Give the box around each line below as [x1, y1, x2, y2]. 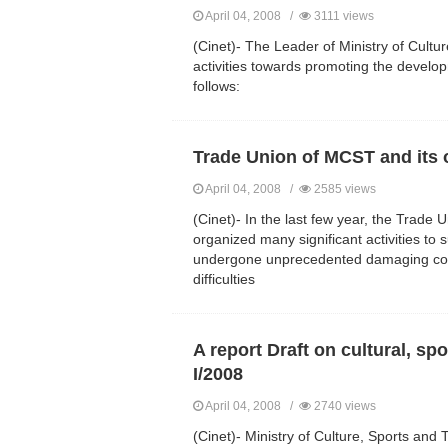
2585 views [311, 182, 376, 197]
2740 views [311, 399, 376, 414]
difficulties [193, 271, 255, 288]
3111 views [311, 9, 374, 24]
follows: [193, 78, 240, 95]
